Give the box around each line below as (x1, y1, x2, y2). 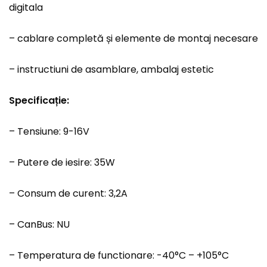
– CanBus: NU (9, 218, 70, 232)
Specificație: (9, 94, 69, 108)
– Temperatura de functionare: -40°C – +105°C (9, 249, 229, 263)
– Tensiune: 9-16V (9, 125, 89, 139)
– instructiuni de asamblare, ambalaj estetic (9, 63, 214, 77)
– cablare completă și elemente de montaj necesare (9, 32, 258, 46)
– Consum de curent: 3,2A (9, 187, 128, 201)
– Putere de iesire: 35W (9, 156, 115, 170)
